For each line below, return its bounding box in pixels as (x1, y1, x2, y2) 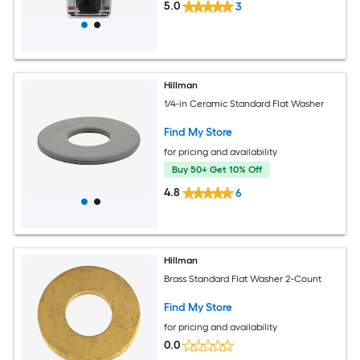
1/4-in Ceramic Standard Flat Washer (164, 98, 325, 110)
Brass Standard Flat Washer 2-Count (164, 273, 322, 285)
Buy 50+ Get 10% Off (172, 164, 263, 176)
